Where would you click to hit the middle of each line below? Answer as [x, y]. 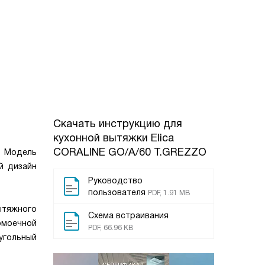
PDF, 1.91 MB [169, 193]
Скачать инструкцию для [118, 124]
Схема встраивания [128, 215]
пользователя [117, 192]
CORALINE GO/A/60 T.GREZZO [130, 152]
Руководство [115, 180]
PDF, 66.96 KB [111, 228]
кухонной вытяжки [102, 138]
